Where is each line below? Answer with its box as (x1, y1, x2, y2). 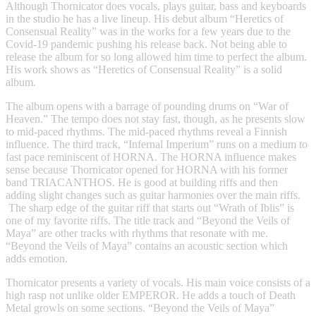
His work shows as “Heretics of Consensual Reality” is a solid (6, 63, 282, 76)
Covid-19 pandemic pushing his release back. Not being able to (6, 38, 287, 51)
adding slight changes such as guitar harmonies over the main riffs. (6, 189, 300, 202)
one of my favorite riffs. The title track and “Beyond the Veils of (6, 214, 290, 227)
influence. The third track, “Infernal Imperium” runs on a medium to (6, 138, 308, 151)
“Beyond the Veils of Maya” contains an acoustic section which (6, 240, 288, 253)
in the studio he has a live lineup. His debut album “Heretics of (6, 13, 284, 25)
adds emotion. (6, 253, 68, 265)
